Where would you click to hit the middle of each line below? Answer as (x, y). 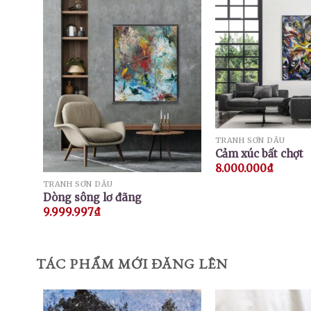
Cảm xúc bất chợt (259, 153)
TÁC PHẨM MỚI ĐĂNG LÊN (132, 264)
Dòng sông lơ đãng (92, 197)
